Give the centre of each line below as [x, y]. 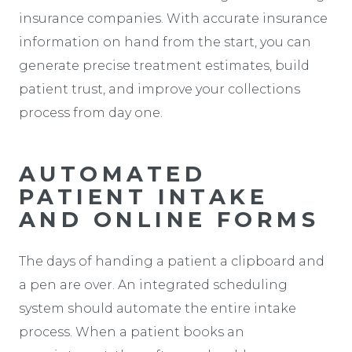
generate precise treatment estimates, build [164, 65]
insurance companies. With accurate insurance [173, 18]
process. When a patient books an [132, 332]
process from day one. [91, 112]
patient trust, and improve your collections [159, 89]
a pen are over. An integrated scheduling [153, 284]
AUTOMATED [112, 174]
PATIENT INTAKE [144, 196]
